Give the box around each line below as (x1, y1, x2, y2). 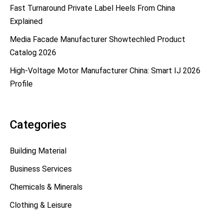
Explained (10, 17, 43, 26)
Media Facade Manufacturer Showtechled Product (10, 35, 185, 44)
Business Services (10, 164, 72, 174)
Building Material (10, 146, 66, 156)
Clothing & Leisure (10, 200, 72, 210)
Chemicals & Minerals (10, 182, 83, 192)
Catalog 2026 (10, 48, 56, 58)
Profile (10, 79, 33, 89)
